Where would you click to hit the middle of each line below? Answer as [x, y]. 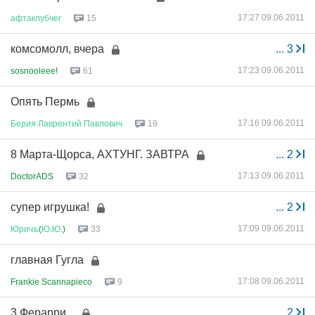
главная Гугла [47, 260]
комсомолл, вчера [57, 49]
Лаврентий [60, 123]
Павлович [103, 123]
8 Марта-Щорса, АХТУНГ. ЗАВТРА [100, 154]
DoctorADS [32, 176]
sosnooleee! [34, 71]
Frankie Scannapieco [51, 282]
